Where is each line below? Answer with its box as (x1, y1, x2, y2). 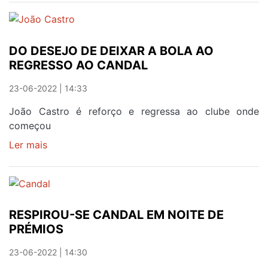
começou (9, 119, 51, 132)
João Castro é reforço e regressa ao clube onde (9, 105, 259, 117)
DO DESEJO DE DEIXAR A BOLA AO (9, 43, 214, 58)
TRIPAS (47, 3, 80, 16)
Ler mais (9, 138, 47, 151)
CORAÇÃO (47, 17, 94, 30)
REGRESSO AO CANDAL (9, 57, 148, 72)
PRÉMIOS (9, 222, 63, 237)
